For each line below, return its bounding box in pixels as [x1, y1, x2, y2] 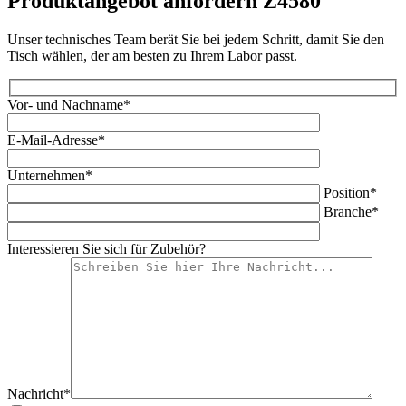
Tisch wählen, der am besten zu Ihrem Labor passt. [7, 48, 297, 64]
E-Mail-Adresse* [7, 131, 105, 148]
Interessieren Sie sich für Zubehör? [7, 240, 206, 256]
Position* [324, 184, 377, 200]
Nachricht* [7, 385, 71, 401]
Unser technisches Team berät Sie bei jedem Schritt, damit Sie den [7, 32, 384, 48]
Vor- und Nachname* [7, 96, 130, 112]
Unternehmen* [7, 167, 92, 183]
